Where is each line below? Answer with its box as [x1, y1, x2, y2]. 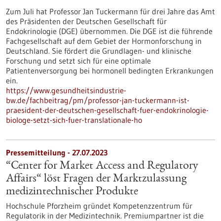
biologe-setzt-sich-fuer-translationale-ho [6, 115, 142, 125]
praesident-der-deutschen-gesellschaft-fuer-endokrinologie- [6, 105, 209, 115]
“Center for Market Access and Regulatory [6, 160, 198, 172]
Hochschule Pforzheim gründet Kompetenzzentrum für [6, 201, 192, 211]
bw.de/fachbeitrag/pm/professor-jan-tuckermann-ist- [6, 95, 189, 105]
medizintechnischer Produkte [6, 186, 138, 198]
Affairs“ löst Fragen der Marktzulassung [6, 173, 186, 185]
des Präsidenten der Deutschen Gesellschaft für [6, 16, 167, 26]
